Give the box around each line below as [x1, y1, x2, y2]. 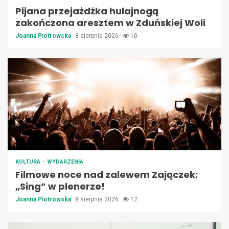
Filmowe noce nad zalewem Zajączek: [15, 168, 198, 181]
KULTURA [15, 158, 42, 166]
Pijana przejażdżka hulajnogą [15, 5, 158, 18]
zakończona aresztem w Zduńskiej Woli [15, 16, 205, 30]
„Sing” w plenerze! [15, 180, 105, 193]
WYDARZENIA [47, 158, 83, 166]
